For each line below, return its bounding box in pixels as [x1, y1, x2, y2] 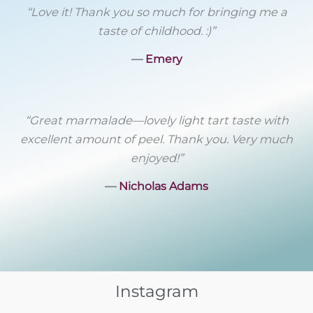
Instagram [115, 281, 198, 301]
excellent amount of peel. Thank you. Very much [20, 132, 293, 147]
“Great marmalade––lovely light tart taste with [24, 113, 289, 128]
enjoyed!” [130, 151, 183, 166]
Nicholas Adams [119, 178, 208, 193]
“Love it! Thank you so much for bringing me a [26, 5, 287, 20]
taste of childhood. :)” [98, 24, 215, 38]
